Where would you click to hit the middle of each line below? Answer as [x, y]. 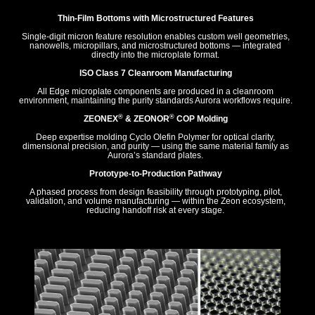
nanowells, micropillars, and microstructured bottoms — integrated [155, 46]
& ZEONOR [146, 119]
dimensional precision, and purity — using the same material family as [155, 147]
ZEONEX [101, 119]
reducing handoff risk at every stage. [155, 211]
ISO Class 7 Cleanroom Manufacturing [155, 73]
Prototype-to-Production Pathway [155, 174]
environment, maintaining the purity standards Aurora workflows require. [155, 101]
